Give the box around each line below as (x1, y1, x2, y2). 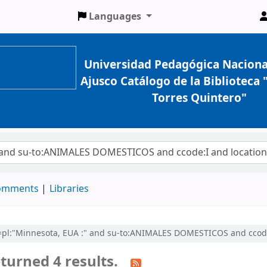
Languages (89, 10, 142, 24)
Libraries (49, 182, 89, 197)
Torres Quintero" (152, 89, 247, 107)
